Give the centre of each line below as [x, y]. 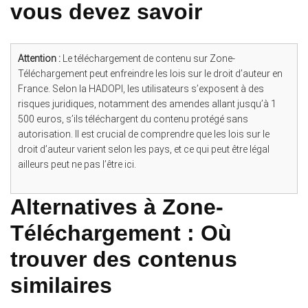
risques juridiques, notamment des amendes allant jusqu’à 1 [147, 103]
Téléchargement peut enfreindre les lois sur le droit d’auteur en [150, 73]
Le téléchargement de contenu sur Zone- [148, 58]
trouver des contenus [124, 259]
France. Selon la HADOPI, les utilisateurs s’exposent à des [141, 88]
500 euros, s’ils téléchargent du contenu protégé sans [133, 119]
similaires [61, 285]
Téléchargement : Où [121, 233]
